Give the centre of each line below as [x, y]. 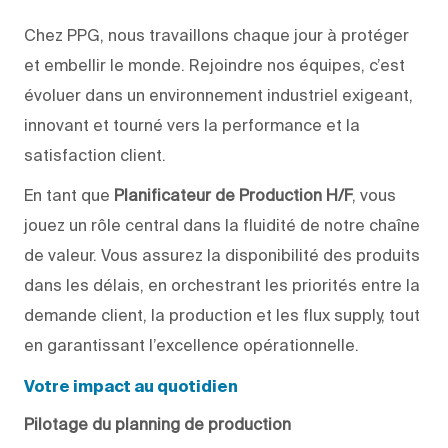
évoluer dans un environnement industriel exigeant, [218, 94]
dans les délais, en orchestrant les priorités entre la [222, 284]
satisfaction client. [95, 154]
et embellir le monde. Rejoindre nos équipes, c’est [214, 64]
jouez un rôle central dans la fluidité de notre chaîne [222, 224]
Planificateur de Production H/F [233, 194]
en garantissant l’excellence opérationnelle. [191, 344]
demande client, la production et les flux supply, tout [222, 314]
